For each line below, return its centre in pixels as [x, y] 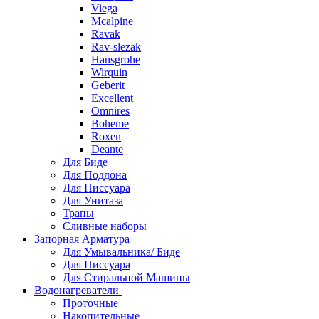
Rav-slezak [116, 47]
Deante [107, 149]
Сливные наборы [105, 226]
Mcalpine [112, 21]
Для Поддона [95, 175]
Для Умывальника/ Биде [121, 252]
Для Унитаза [93, 200]
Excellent [112, 98]
